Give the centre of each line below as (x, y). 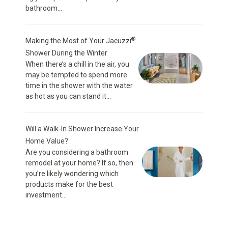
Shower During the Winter (66, 53)
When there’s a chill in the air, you (77, 64)
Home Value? (47, 141)
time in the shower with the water (79, 85)
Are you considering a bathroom (77, 152)
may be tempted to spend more (76, 75)
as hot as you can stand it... (68, 96)
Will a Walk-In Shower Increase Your (82, 129)
